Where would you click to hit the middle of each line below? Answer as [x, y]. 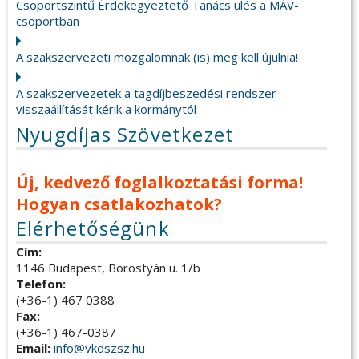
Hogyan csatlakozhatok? [119, 204]
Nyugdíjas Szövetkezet [125, 135]
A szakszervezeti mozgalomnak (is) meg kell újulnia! [157, 57]
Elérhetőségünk [93, 228]
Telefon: [41, 284]
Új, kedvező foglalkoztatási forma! [159, 183]
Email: [35, 348]
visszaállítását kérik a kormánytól [106, 109]
